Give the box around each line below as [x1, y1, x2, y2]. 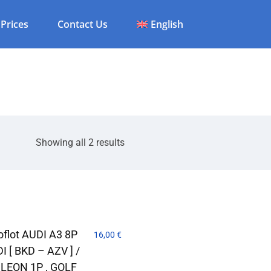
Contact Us [57, 18, 108, 31]
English [150, 18, 183, 31]
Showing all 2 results [35, 137, 125, 148]
